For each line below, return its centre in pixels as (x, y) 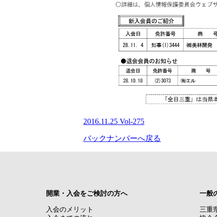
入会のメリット (70, 210)
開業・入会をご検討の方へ (86, 194)
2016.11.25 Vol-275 (114, 122)
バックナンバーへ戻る (122, 139)
